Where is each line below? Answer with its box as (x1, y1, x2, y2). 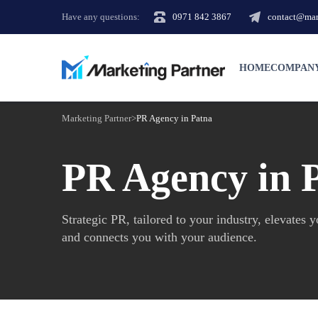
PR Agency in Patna (136, 113, 212, 124)
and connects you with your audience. (62, 230, 257, 244)
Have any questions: (62, 11, 140, 22)
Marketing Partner (62, 113, 131, 124)
